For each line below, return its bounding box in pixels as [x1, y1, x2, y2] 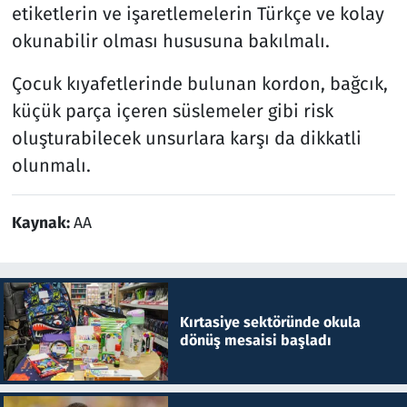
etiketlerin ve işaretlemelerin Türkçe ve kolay [11, 2, 384, 25]
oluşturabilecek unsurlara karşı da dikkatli [11, 126, 362, 149]
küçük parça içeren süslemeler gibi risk [11, 99, 333, 122]
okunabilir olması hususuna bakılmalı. [11, 29, 330, 52]
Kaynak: [11, 213, 74, 233]
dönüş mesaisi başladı [179, 331, 332, 349]
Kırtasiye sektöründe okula [179, 313, 361, 331]
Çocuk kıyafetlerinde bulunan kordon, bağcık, [11, 72, 388, 94]
